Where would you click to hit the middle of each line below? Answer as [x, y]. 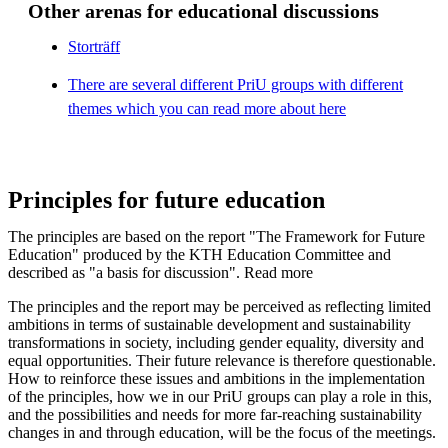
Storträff [94, 46]
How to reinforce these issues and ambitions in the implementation [216, 378]
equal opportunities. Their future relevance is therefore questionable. [222, 360]
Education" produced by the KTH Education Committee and [199, 254]
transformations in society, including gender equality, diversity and [216, 342]
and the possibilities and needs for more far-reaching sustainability [215, 414]
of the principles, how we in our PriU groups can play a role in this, [220, 396]
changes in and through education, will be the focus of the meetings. [222, 432]
